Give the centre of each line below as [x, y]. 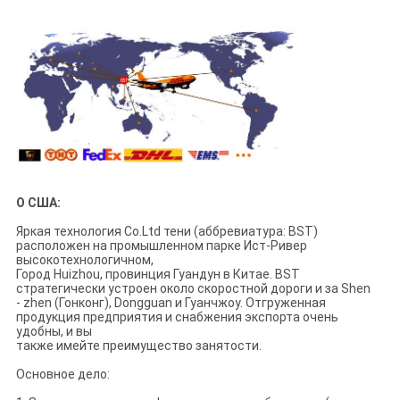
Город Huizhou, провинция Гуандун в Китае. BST [158, 274]
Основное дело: [62, 374]
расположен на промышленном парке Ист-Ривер [161, 245]
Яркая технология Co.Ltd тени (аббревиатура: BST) [167, 231]
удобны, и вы [54, 331]
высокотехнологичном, [84, 259]
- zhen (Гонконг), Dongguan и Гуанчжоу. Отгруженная [171, 302]
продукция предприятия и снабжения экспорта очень [177, 317]
